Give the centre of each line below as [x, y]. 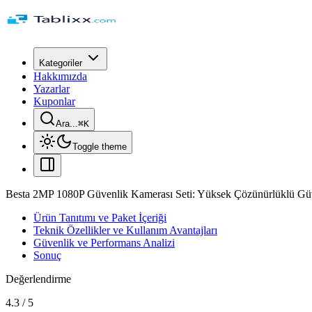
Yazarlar [52, 89]
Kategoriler [61, 63]
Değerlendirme [38, 279]
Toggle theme [100, 147]
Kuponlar [54, 101]
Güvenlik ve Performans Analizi [104, 243]
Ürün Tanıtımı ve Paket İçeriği [100, 218]
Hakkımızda [60, 76]
